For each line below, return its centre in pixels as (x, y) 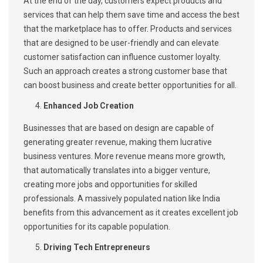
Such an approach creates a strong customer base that (125, 71)
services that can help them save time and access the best (131, 15)
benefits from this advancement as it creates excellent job (131, 213)
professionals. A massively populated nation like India (122, 199)
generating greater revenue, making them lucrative (118, 142)
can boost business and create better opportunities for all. (130, 85)
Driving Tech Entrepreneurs (97, 247)
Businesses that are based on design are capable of (119, 128)
